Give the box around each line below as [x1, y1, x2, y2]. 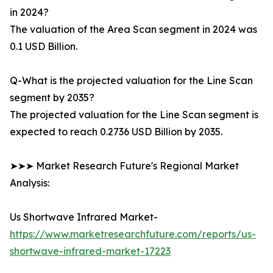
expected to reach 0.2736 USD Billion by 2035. [10, 126, 222, 138]
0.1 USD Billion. [10, 40, 77, 53]
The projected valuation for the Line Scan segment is [10, 108, 258, 121]
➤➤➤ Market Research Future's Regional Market [10, 160, 239, 172]
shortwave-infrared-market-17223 [10, 245, 171, 258]
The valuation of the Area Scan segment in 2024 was [10, 23, 257, 36]
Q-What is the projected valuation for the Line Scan [10, 74, 253, 87]
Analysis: [10, 177, 49, 190]
